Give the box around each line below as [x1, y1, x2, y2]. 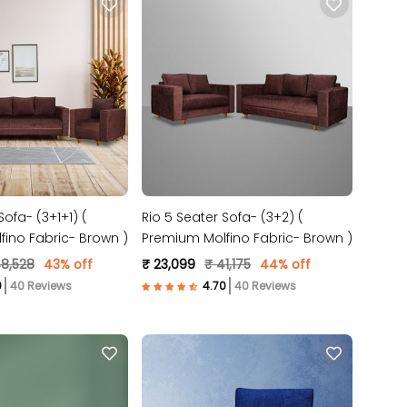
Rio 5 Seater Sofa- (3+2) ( [141, 208, 303, 227]
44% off [259, 255, 311, 274]
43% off [43, 255, 93, 274]
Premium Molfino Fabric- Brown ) [141, 229, 352, 248]
